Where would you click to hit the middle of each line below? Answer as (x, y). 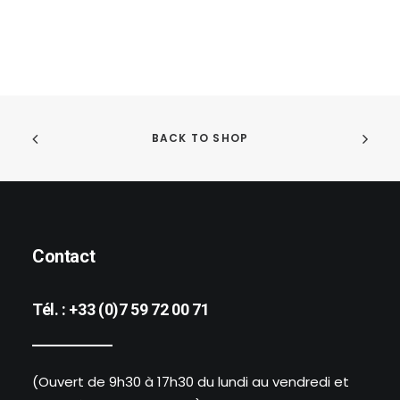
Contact (64, 256)
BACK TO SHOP (200, 138)
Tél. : (51, 309)
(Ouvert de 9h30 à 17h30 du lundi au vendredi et (191, 382)
